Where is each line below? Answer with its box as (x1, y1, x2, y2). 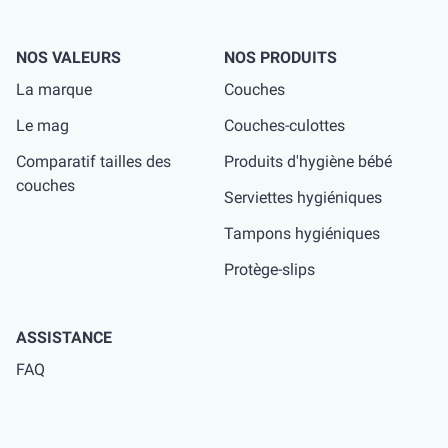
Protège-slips (224, 260, 315, 279)
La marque (16, 80, 92, 99)
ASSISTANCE (16, 328, 112, 347)
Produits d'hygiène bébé (224, 152, 392, 171)
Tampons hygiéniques (224, 224, 380, 243)
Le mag (16, 116, 69, 135)
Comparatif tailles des (16, 152, 171, 171)
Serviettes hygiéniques (224, 188, 382, 207)
